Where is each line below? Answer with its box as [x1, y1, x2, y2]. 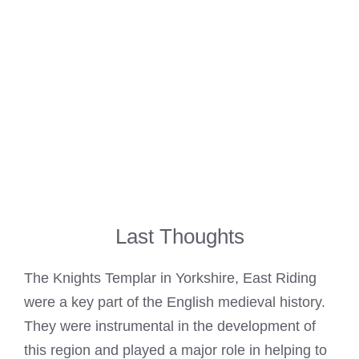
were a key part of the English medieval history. [24, 294, 325, 311]
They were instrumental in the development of [24, 318, 316, 335]
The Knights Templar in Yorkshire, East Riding [24, 270, 317, 287]
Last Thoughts [115, 224, 244, 249]
